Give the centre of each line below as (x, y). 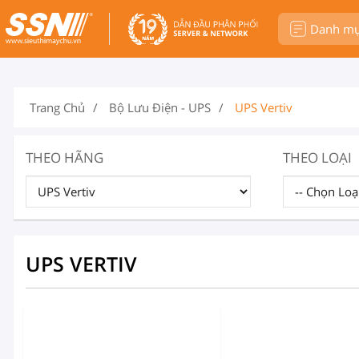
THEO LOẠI (318, 157)
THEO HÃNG (65, 157)
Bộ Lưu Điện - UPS (160, 107)
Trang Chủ (57, 107)
